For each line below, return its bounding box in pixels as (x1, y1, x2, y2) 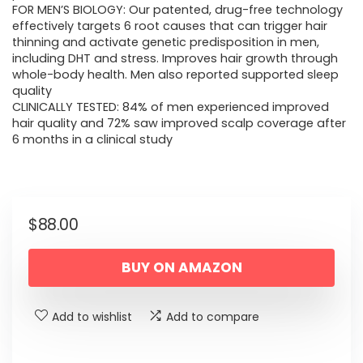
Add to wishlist (52, 309, 132, 326)
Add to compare (166, 309, 259, 326)
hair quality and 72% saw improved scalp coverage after (12, 115, 346, 132)
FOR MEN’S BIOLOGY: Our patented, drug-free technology (12, 2, 343, 19)
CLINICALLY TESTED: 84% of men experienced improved (12, 99, 329, 116)
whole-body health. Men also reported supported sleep (12, 66, 339, 83)
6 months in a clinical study (12, 131, 173, 148)
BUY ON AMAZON (121, 258, 242, 278)
